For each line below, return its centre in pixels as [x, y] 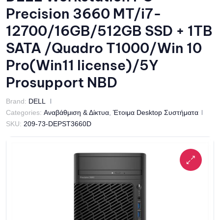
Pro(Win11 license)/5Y [82, 65]
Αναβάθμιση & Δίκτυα [76, 112]
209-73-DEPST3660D [57, 124]
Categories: [24, 112]
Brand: [17, 101]
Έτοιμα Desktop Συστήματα [156, 112]
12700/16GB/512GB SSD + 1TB [109, 31]
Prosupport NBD [62, 82]
